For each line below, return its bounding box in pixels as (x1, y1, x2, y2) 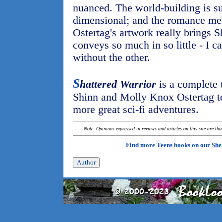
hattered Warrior (80, 78, 156, 90)
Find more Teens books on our (126, 141, 212, 149)
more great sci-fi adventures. (73, 104, 199, 115)
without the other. (73, 52, 150, 63)
